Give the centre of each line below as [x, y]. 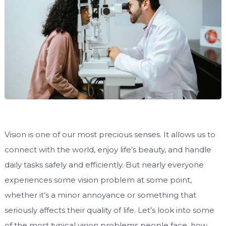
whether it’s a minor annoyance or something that [100, 195]
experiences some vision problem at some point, [98, 180]
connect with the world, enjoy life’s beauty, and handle [108, 149]
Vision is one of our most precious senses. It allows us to [110, 134]
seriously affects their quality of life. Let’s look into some [109, 210]
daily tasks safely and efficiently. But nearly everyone [104, 164]
